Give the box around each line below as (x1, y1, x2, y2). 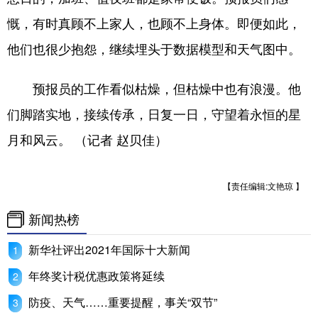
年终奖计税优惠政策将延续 (28, 268, 165, 284)
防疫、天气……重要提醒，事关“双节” (28, 294, 217, 310)
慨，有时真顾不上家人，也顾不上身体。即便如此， (7, 13, 301, 32)
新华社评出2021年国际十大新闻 (28, 241, 190, 258)
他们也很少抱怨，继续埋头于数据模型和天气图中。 (7, 39, 301, 57)
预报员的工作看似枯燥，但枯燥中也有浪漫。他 (7, 79, 301, 97)
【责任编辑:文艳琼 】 (223, 180, 304, 192)
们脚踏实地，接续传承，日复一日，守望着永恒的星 (7, 104, 301, 123)
